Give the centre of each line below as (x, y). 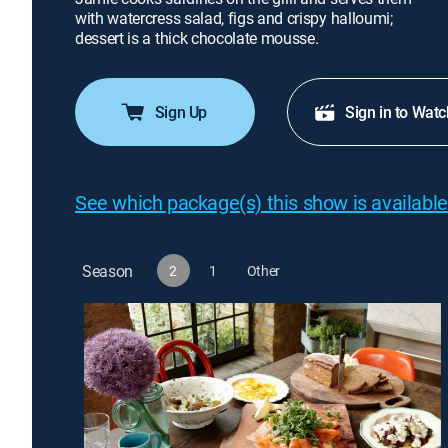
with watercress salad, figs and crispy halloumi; (234, 18)
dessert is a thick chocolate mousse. (197, 38)
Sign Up (181, 112)
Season (108, 270)
